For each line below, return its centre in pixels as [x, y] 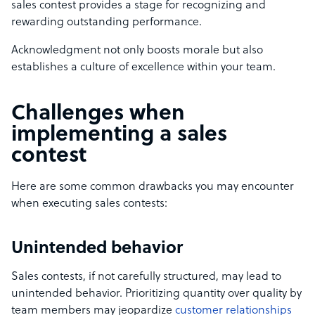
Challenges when [98, 115]
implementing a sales [119, 136]
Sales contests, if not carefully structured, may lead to [146, 277]
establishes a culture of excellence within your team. [143, 68]
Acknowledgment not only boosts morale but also [137, 51]
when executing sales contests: [89, 204]
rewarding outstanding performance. [108, 23]
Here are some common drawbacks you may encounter [153, 187]
